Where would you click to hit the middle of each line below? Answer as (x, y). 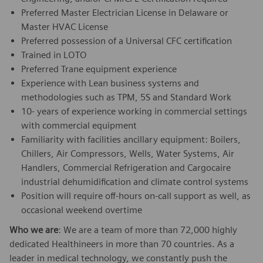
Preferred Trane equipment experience (99, 69)
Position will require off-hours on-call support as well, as (136, 195)
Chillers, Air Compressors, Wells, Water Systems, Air (128, 153)
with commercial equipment (79, 125)
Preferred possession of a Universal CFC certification (127, 41)
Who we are (34, 230)
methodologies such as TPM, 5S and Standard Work (126, 97)
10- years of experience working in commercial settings (134, 111)
